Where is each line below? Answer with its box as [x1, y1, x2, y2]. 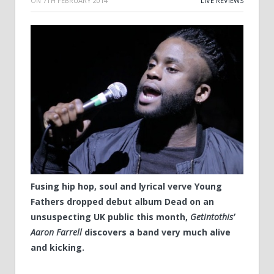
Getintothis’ [190, 211, 234, 223]
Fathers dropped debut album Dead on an [31, 196, 214, 208]
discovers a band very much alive [82, 226, 231, 239]
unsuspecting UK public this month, [31, 211, 190, 223]
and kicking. [31, 242, 84, 254]
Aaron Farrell [31, 226, 82, 239]
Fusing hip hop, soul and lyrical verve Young [31, 180, 222, 193]
